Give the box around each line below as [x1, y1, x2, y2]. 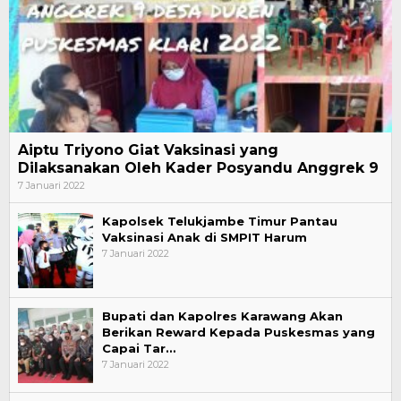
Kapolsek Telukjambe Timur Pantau [102, 213, 337, 228]
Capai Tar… [102, 340, 175, 355]
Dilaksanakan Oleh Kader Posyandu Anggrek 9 [18, 158, 379, 176]
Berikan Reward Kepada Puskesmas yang [102, 324, 375, 339]
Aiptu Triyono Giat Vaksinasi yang [18, 141, 278, 158]
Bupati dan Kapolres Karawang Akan [102, 308, 343, 323]
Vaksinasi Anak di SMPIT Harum [102, 229, 307, 244]
